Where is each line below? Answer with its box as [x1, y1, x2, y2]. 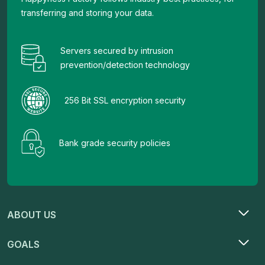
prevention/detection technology [60, 60, 190, 70]
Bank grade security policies [59, 138, 170, 148]
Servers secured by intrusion [60, 46, 173, 56]
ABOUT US [7, 209, 56, 221]
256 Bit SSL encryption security [64, 95, 186, 106]
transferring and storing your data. [21, 8, 154, 18]
